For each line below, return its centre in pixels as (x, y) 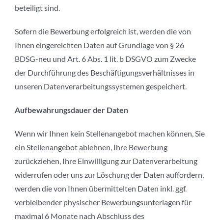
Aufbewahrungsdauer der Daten (71, 110)
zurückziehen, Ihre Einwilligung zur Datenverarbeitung (106, 161)
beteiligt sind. (37, 8)
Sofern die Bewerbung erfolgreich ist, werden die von (103, 31)
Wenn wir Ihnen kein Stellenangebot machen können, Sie (110, 134)
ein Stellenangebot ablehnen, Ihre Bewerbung (91, 147)
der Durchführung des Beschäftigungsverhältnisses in (105, 73)
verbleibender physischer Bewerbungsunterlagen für (103, 202)
